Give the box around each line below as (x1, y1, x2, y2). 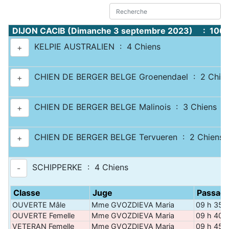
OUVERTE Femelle (12, 211, 75, 220)
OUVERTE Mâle (12, 200, 65, 209)
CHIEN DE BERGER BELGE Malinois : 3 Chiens (29, 102, 217, 112)
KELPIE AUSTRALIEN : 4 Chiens (29, 41, 161, 52)
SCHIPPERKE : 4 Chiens (27, 162, 128, 173)
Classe (13, 188, 40, 198)
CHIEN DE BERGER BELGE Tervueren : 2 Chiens (29, 132, 223, 143)
